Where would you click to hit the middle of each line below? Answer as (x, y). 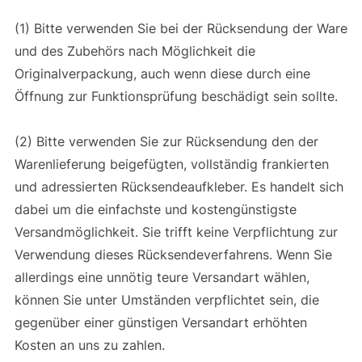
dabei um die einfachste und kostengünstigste (155, 209)
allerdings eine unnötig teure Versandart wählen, (162, 277)
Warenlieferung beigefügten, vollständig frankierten (171, 164)
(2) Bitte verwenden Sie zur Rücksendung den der (166, 141)
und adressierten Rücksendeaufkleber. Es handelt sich (179, 186)
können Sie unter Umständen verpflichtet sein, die (166, 299)
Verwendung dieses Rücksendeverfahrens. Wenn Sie (173, 254)
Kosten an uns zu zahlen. (91, 345)
